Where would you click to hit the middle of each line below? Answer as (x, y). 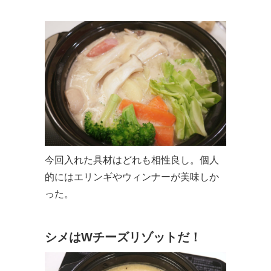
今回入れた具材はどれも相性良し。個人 (132, 160)
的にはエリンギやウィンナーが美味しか (132, 177)
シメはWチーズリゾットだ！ (123, 237)
